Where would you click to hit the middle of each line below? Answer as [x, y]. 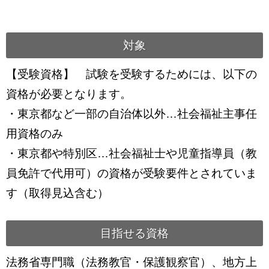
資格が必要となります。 [69, 94]
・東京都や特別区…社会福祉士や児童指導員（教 [131, 153]
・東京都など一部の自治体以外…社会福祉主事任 [131, 114]
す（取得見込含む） [57, 193]
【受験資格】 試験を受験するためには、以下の [131, 74]
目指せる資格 [134, 233]
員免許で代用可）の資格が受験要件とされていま [131, 173]
